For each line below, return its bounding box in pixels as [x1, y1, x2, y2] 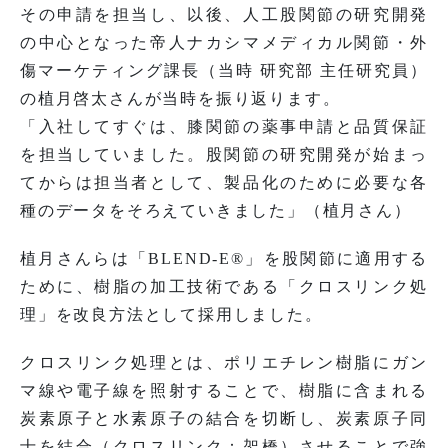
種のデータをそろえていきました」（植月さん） [20, 201, 412, 219]
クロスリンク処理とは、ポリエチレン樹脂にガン [20, 353, 428, 371]
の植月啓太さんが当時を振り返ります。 [20, 89, 341, 107]
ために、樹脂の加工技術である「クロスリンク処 [20, 277, 428, 295]
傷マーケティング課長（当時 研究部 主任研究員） [20, 61, 428, 79]
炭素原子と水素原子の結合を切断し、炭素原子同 [20, 409, 428, 427]
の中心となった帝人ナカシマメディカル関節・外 [20, 33, 428, 51]
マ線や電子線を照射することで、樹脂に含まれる [20, 381, 428, 399]
